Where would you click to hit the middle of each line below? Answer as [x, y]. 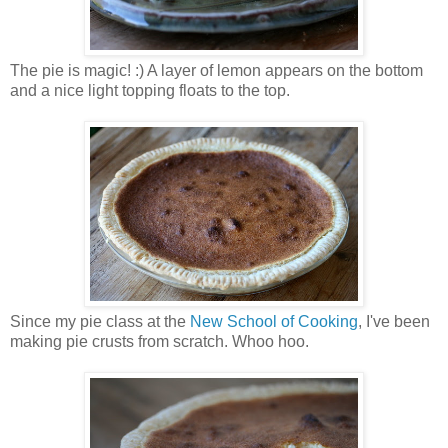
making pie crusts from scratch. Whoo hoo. [159, 342]
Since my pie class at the [100, 322]
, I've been [394, 322]
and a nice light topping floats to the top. [150, 91]
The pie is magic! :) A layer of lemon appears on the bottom [216, 71]
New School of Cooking [274, 322]
